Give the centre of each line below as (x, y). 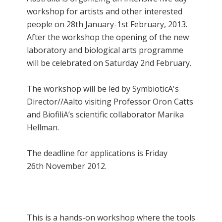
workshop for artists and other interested (105, 11)
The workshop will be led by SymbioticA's (103, 88)
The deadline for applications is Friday (97, 153)
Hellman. (43, 127)
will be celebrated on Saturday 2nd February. (109, 63)
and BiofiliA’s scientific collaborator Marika (105, 114)
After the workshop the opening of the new (108, 37)
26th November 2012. (67, 166)
